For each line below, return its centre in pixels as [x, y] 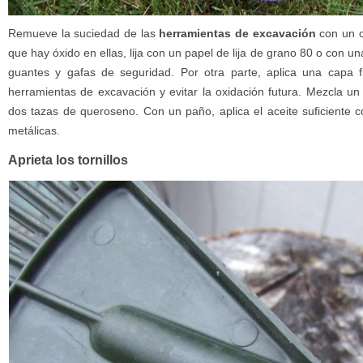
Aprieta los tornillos [68, 160]
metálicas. [34, 130]
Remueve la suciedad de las [84, 33]
